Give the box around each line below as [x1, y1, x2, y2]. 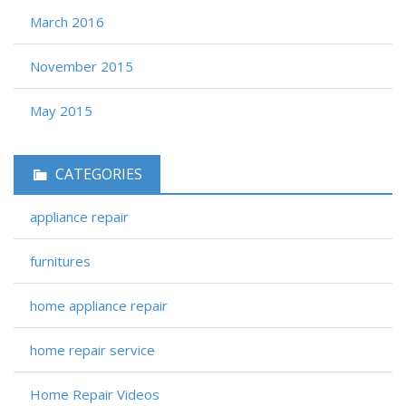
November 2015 [30, 56, 133, 75]
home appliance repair [30, 295, 168, 314]
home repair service [30, 340, 155, 359]
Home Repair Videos [30, 384, 159, 403]
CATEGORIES [55, 163, 142, 184]
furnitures [30, 251, 91, 270]
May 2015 [30, 101, 92, 120]
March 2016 [30, 12, 104, 31]
